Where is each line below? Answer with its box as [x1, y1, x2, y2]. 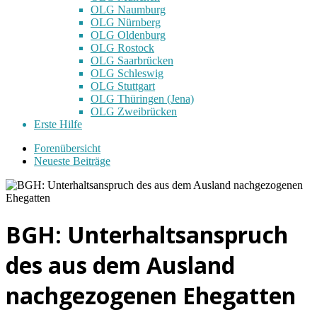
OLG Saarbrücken [91, 54, 173, 67]
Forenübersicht [34, 142, 100, 154]
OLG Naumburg [91, 3, 166, 16]
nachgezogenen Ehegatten [6, 279, 296, 311]
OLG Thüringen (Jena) [91, 92, 194, 105]
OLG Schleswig [91, 67, 163, 79]
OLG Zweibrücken [91, 105, 177, 117]
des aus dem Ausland [6, 249, 235, 280]
